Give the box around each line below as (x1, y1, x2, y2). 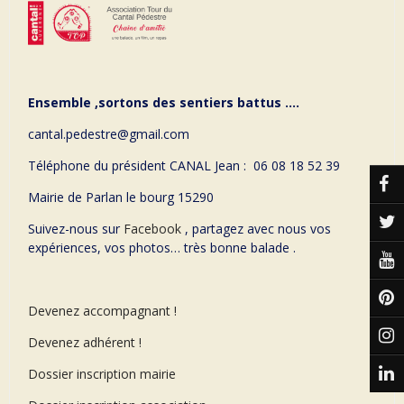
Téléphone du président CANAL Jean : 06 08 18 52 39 (28, 156, 340, 174)
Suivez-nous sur (28, 219, 124, 237)
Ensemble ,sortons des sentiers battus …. (28, 93, 299, 111)
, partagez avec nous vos (181, 219, 331, 237)
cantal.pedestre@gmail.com (28, 124, 189, 142)
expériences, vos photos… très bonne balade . (28, 238, 296, 256)
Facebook (124, 219, 181, 237)
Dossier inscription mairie (28, 364, 176, 382)
